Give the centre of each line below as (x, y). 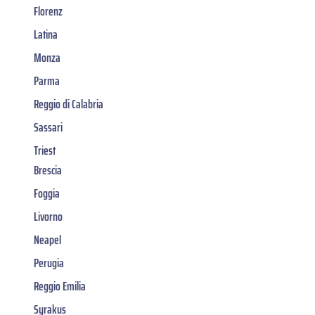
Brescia (48, 171)
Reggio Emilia (60, 287)
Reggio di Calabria (69, 104)
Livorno (48, 217)
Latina (46, 35)
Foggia (47, 194)
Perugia (49, 263)
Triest (45, 151)
